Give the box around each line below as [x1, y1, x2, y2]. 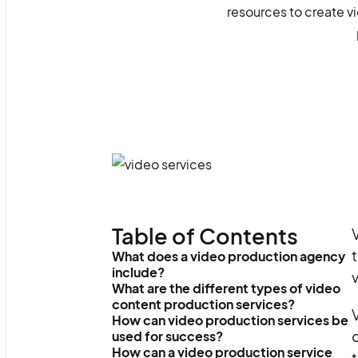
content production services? [111, 296, 295, 312]
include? [111, 264, 165, 280]
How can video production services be [111, 312, 348, 328]
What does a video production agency [111, 248, 345, 265]
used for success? [111, 328, 223, 344]
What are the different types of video [111, 280, 340, 296]
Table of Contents [111, 222, 298, 249]
